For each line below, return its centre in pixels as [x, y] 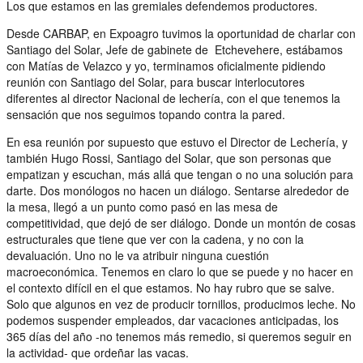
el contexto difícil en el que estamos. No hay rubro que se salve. [171, 287]
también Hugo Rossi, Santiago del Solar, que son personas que [169, 158]
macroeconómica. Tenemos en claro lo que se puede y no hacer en [180, 271]
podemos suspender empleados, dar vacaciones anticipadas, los [173, 320]
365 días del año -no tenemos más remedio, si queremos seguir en [179, 336]
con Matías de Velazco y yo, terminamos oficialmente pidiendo [166, 65]
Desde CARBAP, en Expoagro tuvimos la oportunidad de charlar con [181, 33]
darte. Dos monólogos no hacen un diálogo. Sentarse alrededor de [178, 190]
